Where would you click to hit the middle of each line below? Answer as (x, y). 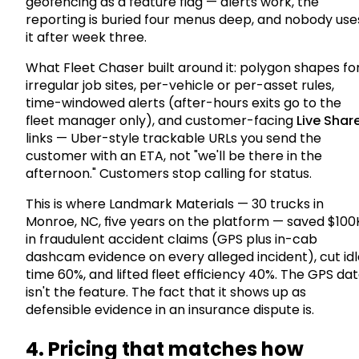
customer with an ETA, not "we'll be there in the (174, 156)
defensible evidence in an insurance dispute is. (170, 310)
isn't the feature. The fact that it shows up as (166, 292)
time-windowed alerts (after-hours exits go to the (184, 103)
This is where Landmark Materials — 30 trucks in (175, 204)
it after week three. (86, 38)
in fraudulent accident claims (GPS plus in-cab (171, 240)
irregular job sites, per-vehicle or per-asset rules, (180, 86)
